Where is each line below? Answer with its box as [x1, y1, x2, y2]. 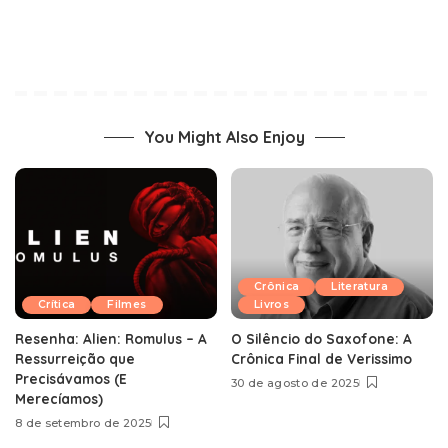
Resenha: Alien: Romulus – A [15, 330, 207, 348]
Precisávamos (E [15, 370, 127, 388]
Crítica [38, 298, 76, 312]
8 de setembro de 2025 [15, 416, 152, 431]
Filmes [107, 298, 147, 312]
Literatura [331, 280, 388, 294]
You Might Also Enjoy [143, 126, 305, 147]
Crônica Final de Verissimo [231, 350, 412, 368]
